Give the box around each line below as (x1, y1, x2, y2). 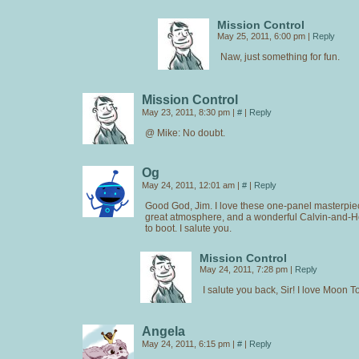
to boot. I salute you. (145, 222, 232, 234)
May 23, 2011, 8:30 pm (142, 107, 232, 117)
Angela (142, 324, 185, 338)
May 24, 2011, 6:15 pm (142, 338, 232, 349)
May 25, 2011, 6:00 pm (217, 30, 308, 41)
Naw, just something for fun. (220, 50, 340, 63)
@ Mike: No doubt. (145, 127, 225, 139)
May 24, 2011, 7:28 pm (200, 264, 290, 274)
